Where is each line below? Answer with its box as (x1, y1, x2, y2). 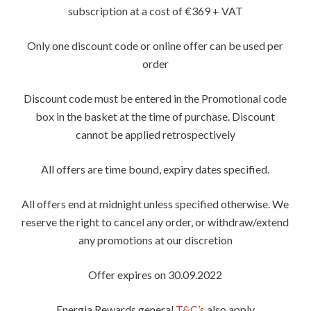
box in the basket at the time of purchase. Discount (35, 109, 276, 123)
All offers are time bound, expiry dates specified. (41, 162, 270, 176)
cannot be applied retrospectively (75, 127, 235, 141)
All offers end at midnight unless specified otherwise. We (22, 196, 289, 210)
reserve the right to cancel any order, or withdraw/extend (22, 215, 289, 228)
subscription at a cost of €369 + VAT (67, 3, 243, 17)
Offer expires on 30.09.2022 (88, 267, 223, 281)
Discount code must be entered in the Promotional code (24, 91, 287, 105)
